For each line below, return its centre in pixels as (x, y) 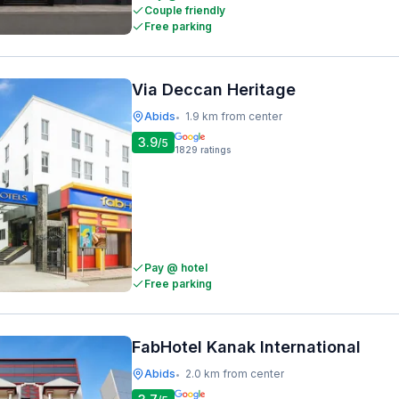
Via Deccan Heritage (214, 90)
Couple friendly (185, 10)
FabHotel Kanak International (246, 347)
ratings (216, 150)
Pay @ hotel (176, 268)
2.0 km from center (235, 374)
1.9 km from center (234, 116)
